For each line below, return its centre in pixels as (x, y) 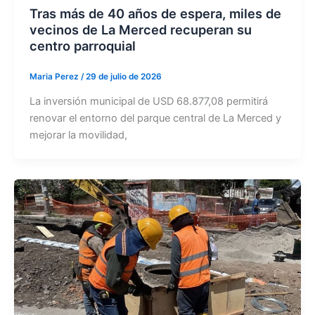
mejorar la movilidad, (78, 135)
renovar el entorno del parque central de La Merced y (155, 118)
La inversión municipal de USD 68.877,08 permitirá (148, 102)
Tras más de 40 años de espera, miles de (155, 14)
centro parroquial (82, 46)
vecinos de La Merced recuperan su (140, 30)
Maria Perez (55, 77)
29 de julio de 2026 (123, 77)
